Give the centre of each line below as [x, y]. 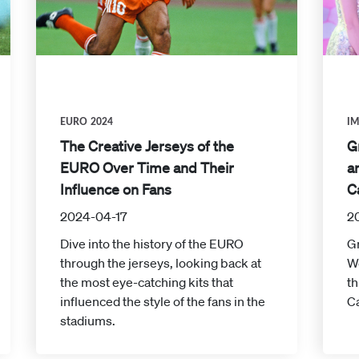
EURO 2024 [87, 122]
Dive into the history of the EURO [151, 244]
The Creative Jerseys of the [147, 146]
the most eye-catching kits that [146, 282]
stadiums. [87, 321]
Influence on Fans [115, 190]
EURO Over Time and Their [147, 168]
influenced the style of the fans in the [162, 302]
